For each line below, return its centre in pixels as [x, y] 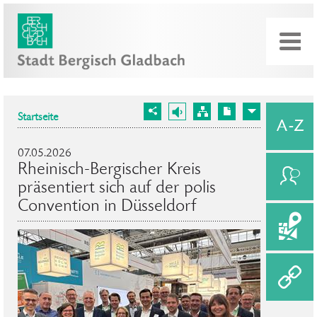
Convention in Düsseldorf [107, 207]
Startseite [38, 118]
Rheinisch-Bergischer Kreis [109, 170]
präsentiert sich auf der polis [117, 189]
